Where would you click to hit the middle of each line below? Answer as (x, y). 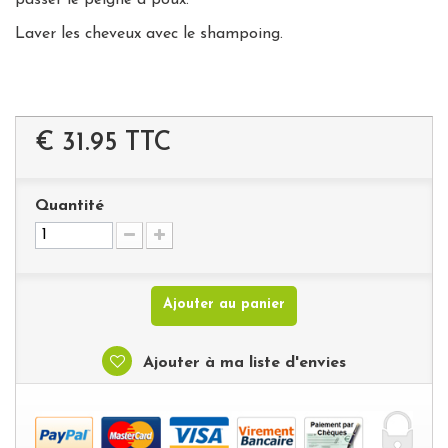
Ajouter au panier (224, 304)
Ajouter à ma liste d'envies (242, 362)
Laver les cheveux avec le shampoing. (151, 33)
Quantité (69, 205)
